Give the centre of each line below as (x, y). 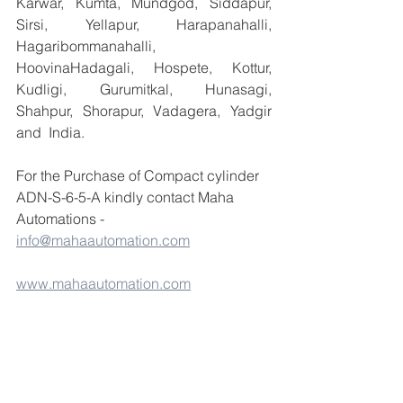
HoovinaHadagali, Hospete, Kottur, (144, 67)
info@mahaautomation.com (103, 240)
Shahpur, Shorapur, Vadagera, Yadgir (144, 111)
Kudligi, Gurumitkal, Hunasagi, (144, 89)
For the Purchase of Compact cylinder (139, 175)
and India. (50, 132)
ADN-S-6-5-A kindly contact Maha (127, 197)
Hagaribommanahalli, (86, 46)
